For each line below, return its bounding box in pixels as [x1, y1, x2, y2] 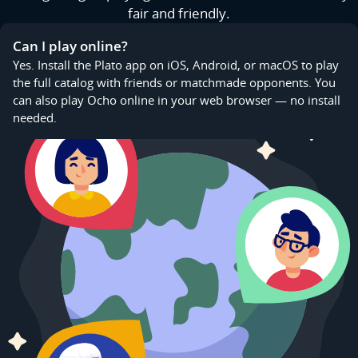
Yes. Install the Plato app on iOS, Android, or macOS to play [13, 57, 339, 74]
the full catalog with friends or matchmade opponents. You [13, 74, 336, 91]
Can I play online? [13, 37, 128, 56]
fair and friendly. [128, 4, 230, 23]
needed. [13, 109, 57, 126]
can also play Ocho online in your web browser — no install [13, 92, 340, 109]
